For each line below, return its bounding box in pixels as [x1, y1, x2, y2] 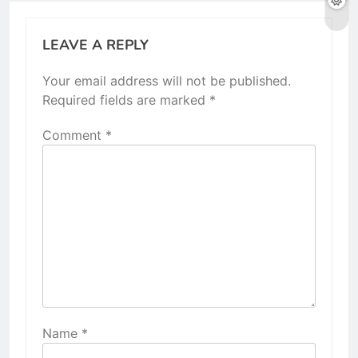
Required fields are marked [42, 91, 209, 108]
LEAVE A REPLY [42, 34, 149, 54]
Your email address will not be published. [42, 72, 291, 89]
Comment [42, 126, 105, 143]
